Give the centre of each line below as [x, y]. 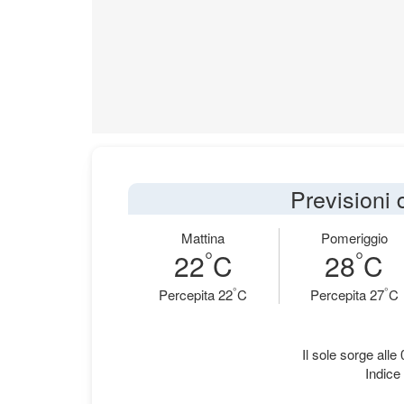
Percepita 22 [196, 294]
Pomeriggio [354, 238]
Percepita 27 [347, 294]
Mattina [203, 238]
